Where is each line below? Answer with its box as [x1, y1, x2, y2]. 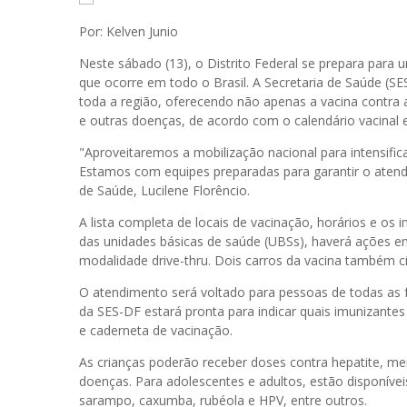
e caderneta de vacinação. [79, 322, 233, 339]
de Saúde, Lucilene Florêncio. [79, 182, 250, 199]
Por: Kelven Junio [79, 23, 178, 40]
